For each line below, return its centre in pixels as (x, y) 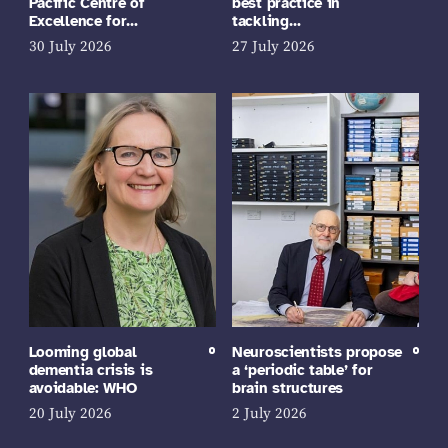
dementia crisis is (90, 370)
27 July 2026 (273, 47)
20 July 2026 (70, 414)
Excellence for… (83, 20)
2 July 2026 (269, 414)
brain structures (288, 388)
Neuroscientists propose (317, 352)
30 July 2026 (70, 47)
